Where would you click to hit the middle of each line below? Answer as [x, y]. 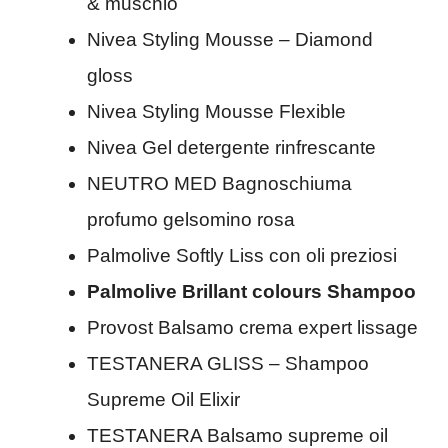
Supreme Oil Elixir [163, 400]
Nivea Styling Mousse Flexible [216, 112]
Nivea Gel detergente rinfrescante [231, 148]
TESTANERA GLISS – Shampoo [228, 364]
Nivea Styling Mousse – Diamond [230, 40]
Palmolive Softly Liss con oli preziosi [242, 256]
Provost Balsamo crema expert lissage [252, 328]
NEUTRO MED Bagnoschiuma [219, 184]
